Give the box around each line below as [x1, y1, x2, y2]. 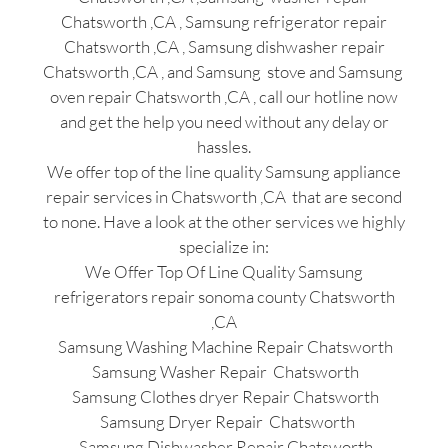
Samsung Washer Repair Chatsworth [89, 361, 359, 383]
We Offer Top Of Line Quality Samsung [85, 261, 363, 283]
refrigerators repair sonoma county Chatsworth [53, 286, 395, 308]
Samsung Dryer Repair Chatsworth [93, 411, 355, 433]
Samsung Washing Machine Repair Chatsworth [55, 336, 393, 358]
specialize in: [179, 236, 269, 258]
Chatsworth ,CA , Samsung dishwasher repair [63, 36, 385, 58]
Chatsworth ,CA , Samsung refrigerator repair [61, 11, 387, 33]
